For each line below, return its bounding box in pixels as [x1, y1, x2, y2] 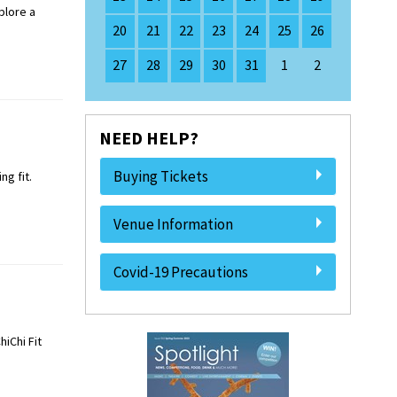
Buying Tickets [113, 167, 208, 186]
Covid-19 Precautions [113, 262, 248, 282]
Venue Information [113, 214, 233, 234]
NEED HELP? [99, 127, 198, 149]
